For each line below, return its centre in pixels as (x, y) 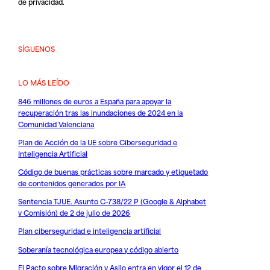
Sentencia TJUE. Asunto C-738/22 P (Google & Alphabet (112, 201)
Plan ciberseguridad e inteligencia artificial (90, 231)
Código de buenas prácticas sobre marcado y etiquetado (113, 172)
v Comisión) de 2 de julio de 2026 (74, 213)
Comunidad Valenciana (56, 124)
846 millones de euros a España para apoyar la (95, 101)
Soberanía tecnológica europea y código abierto (99, 249)
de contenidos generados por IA (72, 183)
